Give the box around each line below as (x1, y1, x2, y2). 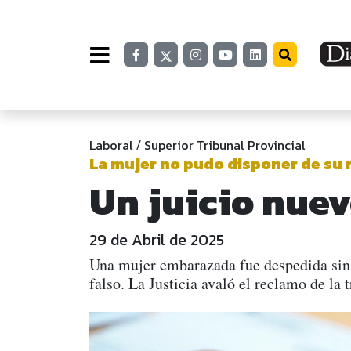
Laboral (89, 136, 133, 154)
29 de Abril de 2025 (89, 228, 224, 251)
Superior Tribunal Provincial (144, 136, 306, 154)
